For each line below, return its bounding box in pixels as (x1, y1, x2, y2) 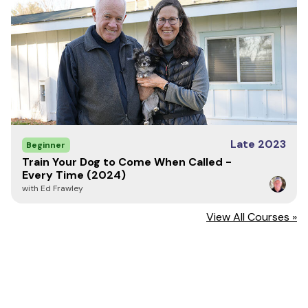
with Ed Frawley (22, 183, 83, 194)
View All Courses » (206, 210, 297, 224)
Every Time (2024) (22, 168, 126, 182)
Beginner (26, 140, 65, 151)
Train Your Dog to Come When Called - (22, 155, 232, 169)
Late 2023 (230, 137, 286, 151)
